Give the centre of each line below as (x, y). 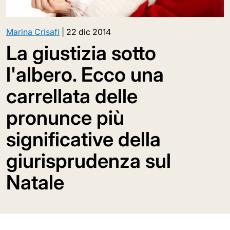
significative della (83, 139)
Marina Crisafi (33, 32)
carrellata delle (72, 96)
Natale (35, 182)
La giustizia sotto (81, 53)
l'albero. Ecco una (85, 74)
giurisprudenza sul (89, 160)
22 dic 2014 (89, 32)
